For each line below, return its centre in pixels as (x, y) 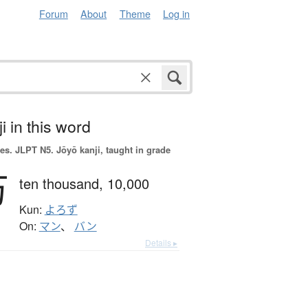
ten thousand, (63, 184)
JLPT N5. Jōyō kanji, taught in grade (91, 150)
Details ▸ (161, 243)
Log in (176, 13)
